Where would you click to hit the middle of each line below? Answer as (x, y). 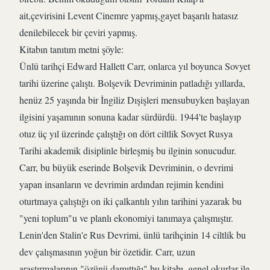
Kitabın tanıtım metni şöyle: (71, 49)
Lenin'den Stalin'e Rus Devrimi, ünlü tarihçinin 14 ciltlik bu (133, 235)
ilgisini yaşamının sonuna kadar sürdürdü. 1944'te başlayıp (130, 117)
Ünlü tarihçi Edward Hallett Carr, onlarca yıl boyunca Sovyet (135, 66)
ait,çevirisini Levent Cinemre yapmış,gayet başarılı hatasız (129, 15)
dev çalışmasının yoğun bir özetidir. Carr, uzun (107, 252)
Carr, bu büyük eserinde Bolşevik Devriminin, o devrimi (126, 167)
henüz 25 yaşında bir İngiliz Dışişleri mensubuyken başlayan (134, 100)
